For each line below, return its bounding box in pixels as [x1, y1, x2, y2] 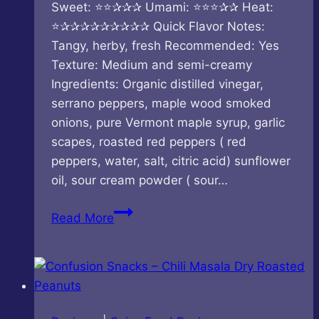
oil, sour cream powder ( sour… [51, 172, 228, 187]
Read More [51, 210, 114, 225]
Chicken [113, 241, 159, 256]
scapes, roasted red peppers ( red [51, 134, 246, 149]
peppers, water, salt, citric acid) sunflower [51, 153, 291, 168]
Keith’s [113, 203, 150, 218]
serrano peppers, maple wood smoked [51, 95, 271, 110]
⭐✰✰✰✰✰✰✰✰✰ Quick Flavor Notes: [51, 19, 265, 33]
